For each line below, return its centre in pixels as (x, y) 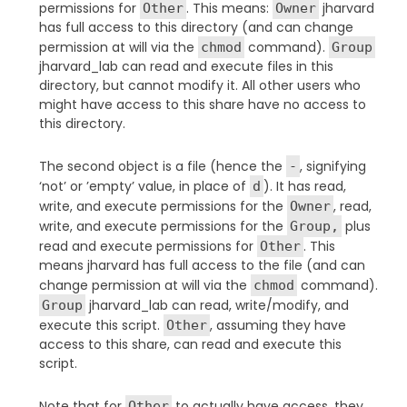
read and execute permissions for (148, 246)
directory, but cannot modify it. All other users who (199, 85)
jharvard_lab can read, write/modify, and (217, 305)
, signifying (333, 166)
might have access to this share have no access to (202, 104)
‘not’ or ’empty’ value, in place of (144, 186)
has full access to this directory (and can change (196, 27)
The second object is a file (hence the (162, 166)
